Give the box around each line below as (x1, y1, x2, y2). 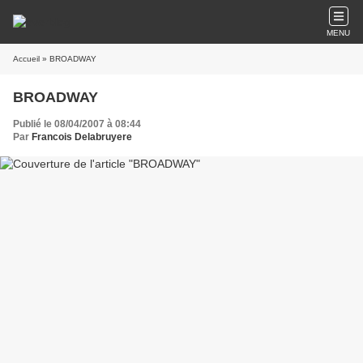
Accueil (13, 54, 40, 63)
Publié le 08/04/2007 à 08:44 (13, 118, 141, 130)
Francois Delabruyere (32, 131, 132, 143)
